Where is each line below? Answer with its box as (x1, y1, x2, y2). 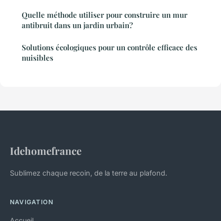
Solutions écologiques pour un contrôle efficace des (22, 42, 197, 53)
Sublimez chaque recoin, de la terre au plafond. (10, 169, 167, 178)
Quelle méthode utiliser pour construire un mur (22, 10, 187, 20)
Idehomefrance (10, 144, 81, 158)
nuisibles (22, 53, 53, 63)
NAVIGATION (10, 198, 54, 206)
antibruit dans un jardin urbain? (22, 20, 133, 31)
